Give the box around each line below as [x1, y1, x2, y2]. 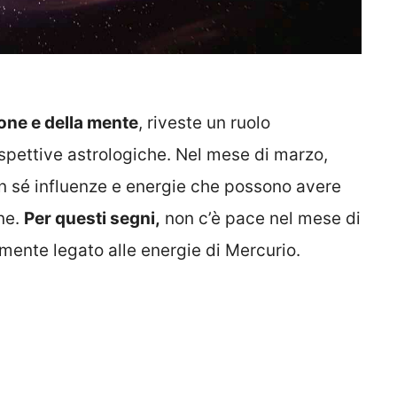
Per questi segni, [24, 208, 160, 230]
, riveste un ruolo [138, 113, 270, 134]
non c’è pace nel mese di [160, 208, 361, 230]
